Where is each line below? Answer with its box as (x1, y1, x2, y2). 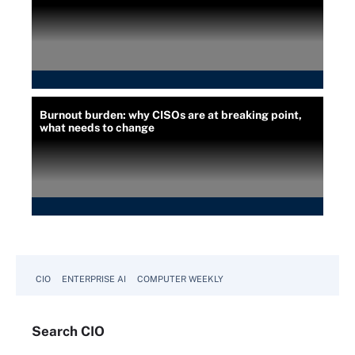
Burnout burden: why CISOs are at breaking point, (40, 108, 302, 121)
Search (32, 323, 81, 339)
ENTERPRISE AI (62, 273, 126, 284)
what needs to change (40, 120, 155, 134)
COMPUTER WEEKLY (137, 273, 223, 284)
